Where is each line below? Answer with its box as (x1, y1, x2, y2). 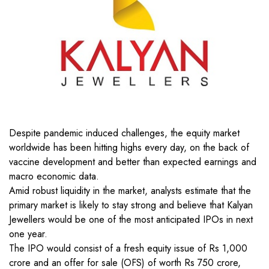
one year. (9, 227, 47, 241)
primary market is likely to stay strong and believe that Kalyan (9, 198, 253, 213)
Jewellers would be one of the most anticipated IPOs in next (9, 213, 253, 227)
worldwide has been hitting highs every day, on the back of (9, 141, 249, 155)
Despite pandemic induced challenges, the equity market (9, 126, 240, 141)
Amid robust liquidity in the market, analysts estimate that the (9, 184, 251, 198)
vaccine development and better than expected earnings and (9, 155, 256, 169)
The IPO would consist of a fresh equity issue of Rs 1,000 (9, 241, 247, 256)
